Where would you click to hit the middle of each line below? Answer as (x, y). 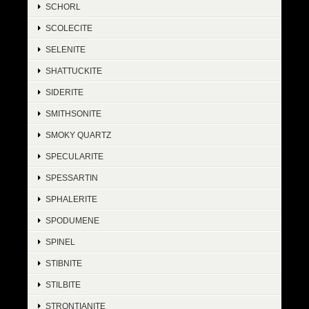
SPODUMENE (72, 221)
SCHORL (63, 7)
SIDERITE (64, 92)
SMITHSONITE (73, 114)
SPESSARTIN (72, 178)
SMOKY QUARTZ (78, 135)
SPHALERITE (71, 199)
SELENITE (66, 50)
